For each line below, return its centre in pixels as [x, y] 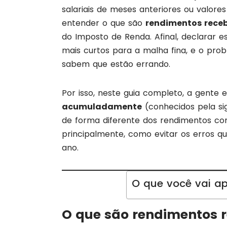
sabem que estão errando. [116, 64]
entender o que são [104, 23]
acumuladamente [102, 107]
